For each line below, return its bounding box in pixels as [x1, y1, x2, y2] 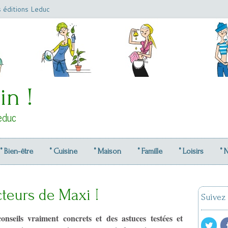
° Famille [137, 147, 162, 156]
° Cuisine [49, 147, 77, 156]
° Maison [94, 147, 121, 156]
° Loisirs [179, 147, 204, 156]
